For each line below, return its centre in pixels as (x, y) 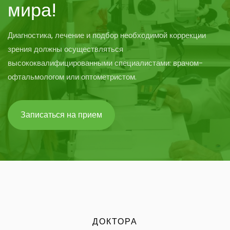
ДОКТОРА (115, 221)
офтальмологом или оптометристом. (72, 76)
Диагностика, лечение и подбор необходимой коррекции (107, 35)
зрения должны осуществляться (65, 49)
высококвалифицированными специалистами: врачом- (105, 63)
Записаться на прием (61, 114)
